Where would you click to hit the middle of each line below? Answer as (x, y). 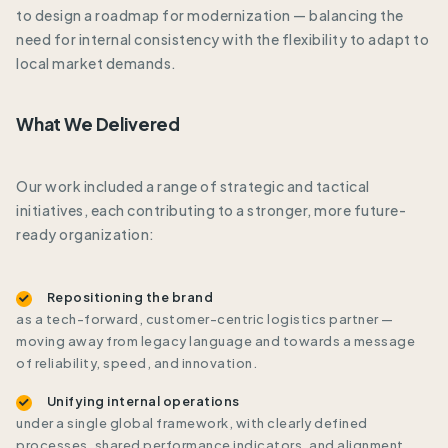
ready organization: (85, 233)
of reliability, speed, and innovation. (136, 362)
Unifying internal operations (143, 400)
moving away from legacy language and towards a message (215, 340)
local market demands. (96, 62)
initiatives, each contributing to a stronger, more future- (211, 209)
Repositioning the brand (129, 296)
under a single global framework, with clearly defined (192, 422)
